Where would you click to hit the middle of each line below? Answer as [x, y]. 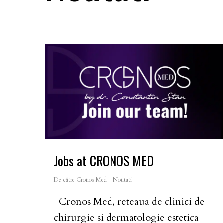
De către [64, 180]
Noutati [122, 180]
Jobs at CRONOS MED [104, 161]
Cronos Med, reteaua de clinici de [129, 202]
